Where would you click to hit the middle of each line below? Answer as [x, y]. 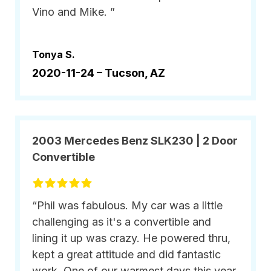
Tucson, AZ [135, 73]
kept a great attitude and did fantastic [126, 254]
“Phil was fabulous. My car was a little [127, 205]
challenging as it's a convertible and [122, 222]
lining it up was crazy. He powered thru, [131, 238]
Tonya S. [54, 54]
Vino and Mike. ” [73, 12]
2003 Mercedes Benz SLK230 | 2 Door [135, 141]
